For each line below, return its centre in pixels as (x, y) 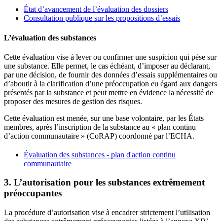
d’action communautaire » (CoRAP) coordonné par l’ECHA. (99, 136)
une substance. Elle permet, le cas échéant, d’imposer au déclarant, (107, 66)
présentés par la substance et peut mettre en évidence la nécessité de (109, 92)
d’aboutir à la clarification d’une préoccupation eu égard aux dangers (110, 83)
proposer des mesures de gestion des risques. (74, 101)
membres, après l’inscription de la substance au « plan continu (100, 127)
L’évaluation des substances (50, 37)
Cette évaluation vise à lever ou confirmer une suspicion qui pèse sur (110, 57)
